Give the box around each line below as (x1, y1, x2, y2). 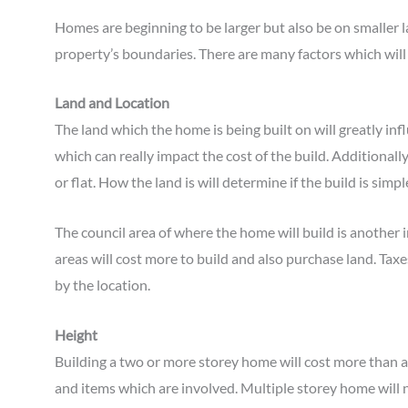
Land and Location (55, 94, 169, 112)
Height (55, 325, 97, 343)
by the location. (55, 275, 153, 293)
